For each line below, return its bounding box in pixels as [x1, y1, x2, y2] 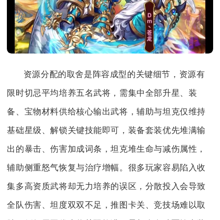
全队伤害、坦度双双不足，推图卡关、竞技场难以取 [7, 200, 206, 210]
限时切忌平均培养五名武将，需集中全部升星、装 [7, 88, 197, 98]
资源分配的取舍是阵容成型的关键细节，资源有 [23, 69, 205, 79]
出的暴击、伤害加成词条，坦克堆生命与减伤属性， [7, 144, 206, 154]
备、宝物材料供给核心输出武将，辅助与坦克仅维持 [7, 107, 206, 116]
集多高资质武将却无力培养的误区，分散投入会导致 [7, 181, 206, 191]
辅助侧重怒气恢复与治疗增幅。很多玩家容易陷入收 [7, 163, 206, 172]
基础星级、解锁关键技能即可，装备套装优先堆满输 [7, 125, 206, 135]
